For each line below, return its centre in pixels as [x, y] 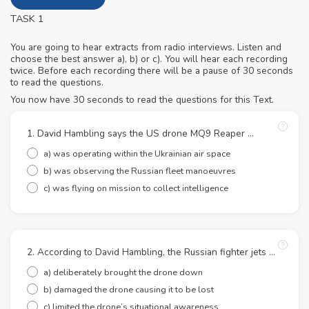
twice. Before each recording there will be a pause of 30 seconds [152, 71]
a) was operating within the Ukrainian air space [137, 154]
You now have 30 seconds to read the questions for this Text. [142, 100]
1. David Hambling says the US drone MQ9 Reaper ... [140, 134]
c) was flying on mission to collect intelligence [136, 189]
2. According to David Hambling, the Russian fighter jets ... [151, 252]
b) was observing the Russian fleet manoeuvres [140, 171]
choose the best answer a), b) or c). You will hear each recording [149, 59]
